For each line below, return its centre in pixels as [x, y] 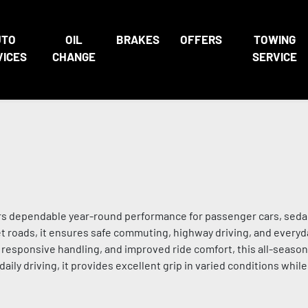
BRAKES [137, 39]
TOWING [274, 39]
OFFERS [201, 39]
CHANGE [74, 56]
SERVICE [274, 56]
